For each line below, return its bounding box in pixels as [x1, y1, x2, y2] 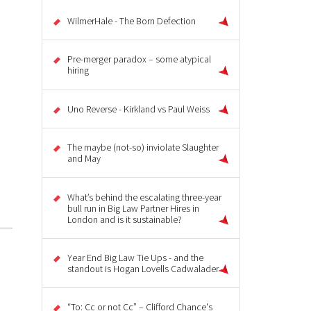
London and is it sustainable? [67, 212, 182, 226]
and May [67, 152, 101, 165]
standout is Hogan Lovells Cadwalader [67, 262, 219, 275]
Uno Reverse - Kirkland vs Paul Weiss [67, 102, 210, 115]
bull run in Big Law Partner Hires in [67, 201, 199, 215]
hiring [67, 64, 89, 77]
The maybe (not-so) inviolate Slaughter [67, 141, 219, 154]
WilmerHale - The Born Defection [67, 15, 196, 28]
